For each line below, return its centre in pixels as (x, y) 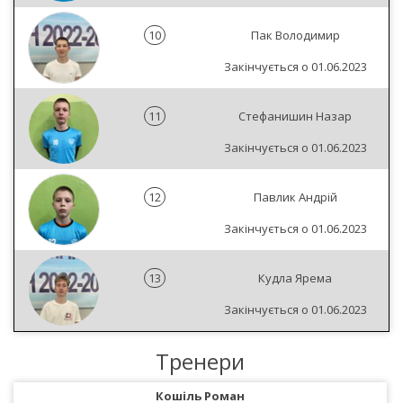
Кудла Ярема (295, 278)
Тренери (200, 361)
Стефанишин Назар (295, 116)
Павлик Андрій (295, 197)
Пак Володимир (295, 35)
